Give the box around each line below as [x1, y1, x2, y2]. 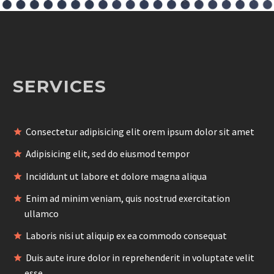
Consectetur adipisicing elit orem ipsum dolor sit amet [26, 125, 254, 138]
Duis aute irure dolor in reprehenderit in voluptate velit [26, 251, 254, 264]
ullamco [24, 207, 59, 220]
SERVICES [13, 76, 107, 97]
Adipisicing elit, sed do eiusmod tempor [26, 147, 190, 160]
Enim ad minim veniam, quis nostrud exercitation [26, 191, 230, 204]
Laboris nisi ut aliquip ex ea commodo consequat [26, 229, 227, 242]
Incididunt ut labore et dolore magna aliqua [26, 169, 207, 182]
